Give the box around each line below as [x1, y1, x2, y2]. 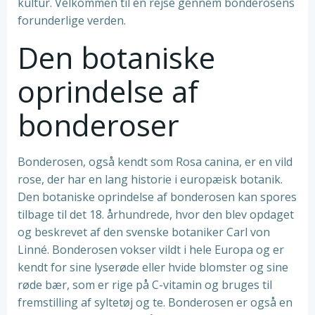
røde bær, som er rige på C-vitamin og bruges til [18, 277, 272, 292]
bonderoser [18, 105, 179, 145]
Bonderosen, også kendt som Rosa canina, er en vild [18, 154, 292, 169]
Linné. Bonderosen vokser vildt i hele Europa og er [18, 242, 284, 257]
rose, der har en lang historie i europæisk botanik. [18, 172, 283, 187]
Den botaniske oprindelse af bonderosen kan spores [18, 189, 297, 205]
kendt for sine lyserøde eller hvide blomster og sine [18, 259, 288, 275]
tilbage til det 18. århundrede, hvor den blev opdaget [18, 207, 294, 222]
